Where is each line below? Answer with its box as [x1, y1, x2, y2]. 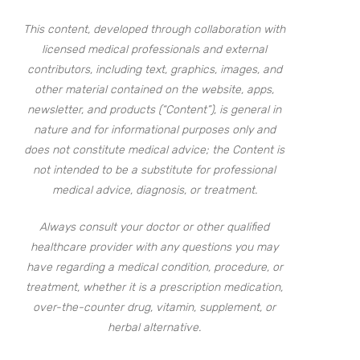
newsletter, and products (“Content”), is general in [27, 103, 282, 117]
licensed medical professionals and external [42, 43, 268, 57]
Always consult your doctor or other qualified [39, 220, 270, 235]
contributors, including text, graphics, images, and [27, 63, 282, 77]
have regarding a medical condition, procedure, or [26, 260, 283, 275]
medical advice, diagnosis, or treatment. [51, 183, 257, 198]
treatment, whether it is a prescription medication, [26, 280, 284, 295]
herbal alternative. [108, 321, 202, 335]
